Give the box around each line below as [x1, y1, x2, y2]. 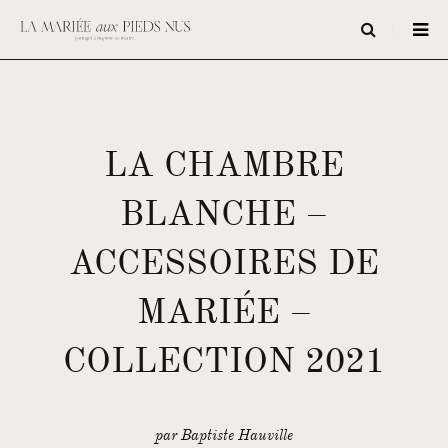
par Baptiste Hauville [155, 426, 293, 444]
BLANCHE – [120, 192, 328, 235]
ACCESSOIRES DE [69, 241, 379, 284]
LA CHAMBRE [104, 143, 344, 186]
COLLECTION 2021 [63, 339, 385, 382]
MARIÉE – [136, 290, 312, 333]
